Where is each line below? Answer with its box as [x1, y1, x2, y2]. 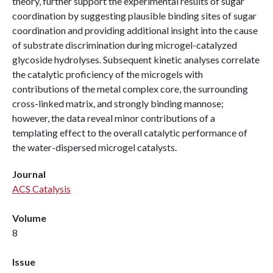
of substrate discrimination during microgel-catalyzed [12, 39, 237, 51]
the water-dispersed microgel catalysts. [12, 141, 177, 153]
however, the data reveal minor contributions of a [12, 112, 215, 124]
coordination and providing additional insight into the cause [12, 24, 258, 36]
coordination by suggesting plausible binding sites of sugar [12, 10, 257, 21]
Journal [12, 168, 46, 180]
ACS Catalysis [12, 183, 71, 194]
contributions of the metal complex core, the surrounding [12, 83, 248, 94]
